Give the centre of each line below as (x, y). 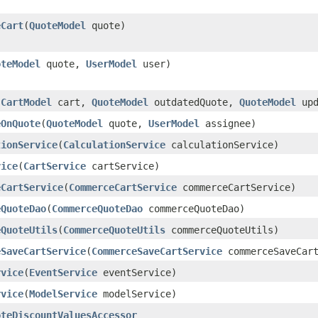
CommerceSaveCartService (157, 251)
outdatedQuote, (194, 102)
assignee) (228, 123)
